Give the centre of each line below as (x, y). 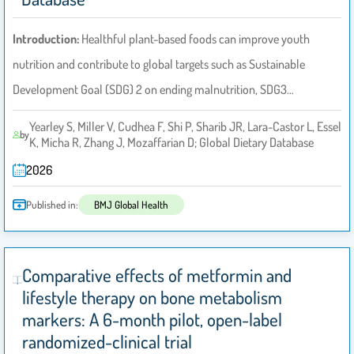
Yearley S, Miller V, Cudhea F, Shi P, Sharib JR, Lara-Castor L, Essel (185, 127)
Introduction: (47, 39)
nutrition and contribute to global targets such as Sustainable (159, 64)
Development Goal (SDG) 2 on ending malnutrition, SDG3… (153, 90)
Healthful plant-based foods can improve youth (196, 39)
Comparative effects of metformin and (156, 275)
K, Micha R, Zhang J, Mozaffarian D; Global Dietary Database (171, 143)
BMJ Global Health (131, 205)
